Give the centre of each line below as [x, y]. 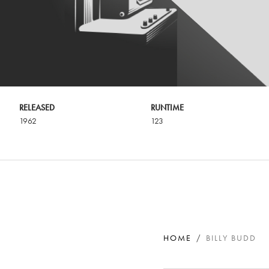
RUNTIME [167, 108]
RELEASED [37, 108]
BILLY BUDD [231, 238]
